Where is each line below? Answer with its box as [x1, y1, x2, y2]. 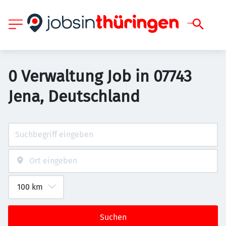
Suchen [99, 212, 127, 222]
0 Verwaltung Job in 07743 [8, 67, 192, 86]
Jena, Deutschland [8, 87, 140, 106]
